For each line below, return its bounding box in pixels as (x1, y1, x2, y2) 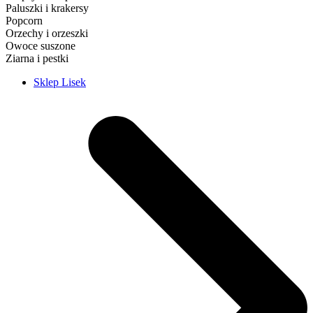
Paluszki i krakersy (6, 1, 89, 14)
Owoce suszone (6, 39, 75, 52)
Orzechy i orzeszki (6, 27, 88, 39)
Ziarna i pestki (6, 52, 68, 64)
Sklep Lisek (34, 75, 86, 88)
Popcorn (6, 14, 43, 27)
